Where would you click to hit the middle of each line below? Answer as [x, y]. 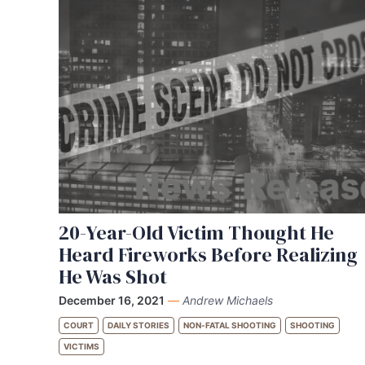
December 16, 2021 [112, 300]
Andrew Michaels [228, 300]
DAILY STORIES [139, 325]
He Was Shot [113, 277]
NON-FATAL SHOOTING [230, 325]
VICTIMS [81, 346]
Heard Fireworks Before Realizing [208, 255]
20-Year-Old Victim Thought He [196, 233]
